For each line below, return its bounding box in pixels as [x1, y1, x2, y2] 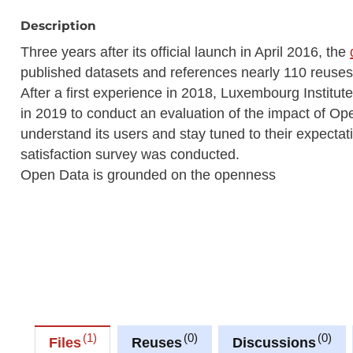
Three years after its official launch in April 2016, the [20, 43, 351, 60]
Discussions [232, 335, 316, 351]
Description [20, 18, 97, 34]
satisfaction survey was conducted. [20, 146, 240, 162]
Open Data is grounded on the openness [20, 166, 277, 183]
